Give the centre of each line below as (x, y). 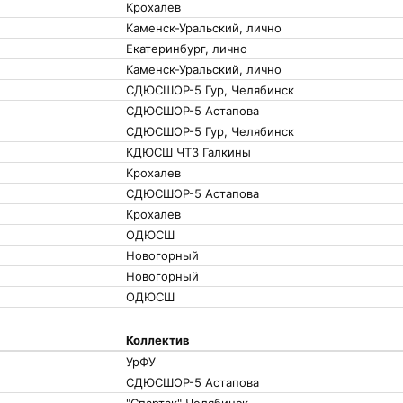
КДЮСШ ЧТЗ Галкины (188, 152)
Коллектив (158, 340)
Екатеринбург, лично (187, 49)
